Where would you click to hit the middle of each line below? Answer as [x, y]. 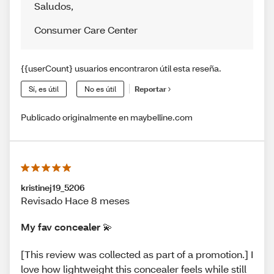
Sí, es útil [44, 89]
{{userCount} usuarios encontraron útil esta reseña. [121, 68]
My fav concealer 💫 [67, 226]
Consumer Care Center [86, 29]
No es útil [100, 89]
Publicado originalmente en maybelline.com [107, 117]
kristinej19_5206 [53, 187]
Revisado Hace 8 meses [75, 200]
